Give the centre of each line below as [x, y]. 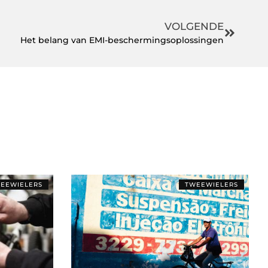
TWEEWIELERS [211, 184]
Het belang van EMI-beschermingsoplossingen [122, 40]
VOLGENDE [194, 27]
